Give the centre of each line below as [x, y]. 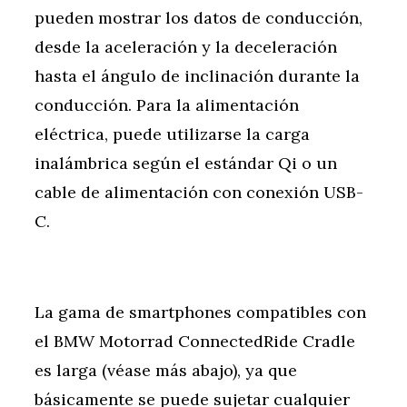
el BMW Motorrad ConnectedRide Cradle [195, 342]
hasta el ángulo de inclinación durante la [197, 76]
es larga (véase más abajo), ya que [166, 371]
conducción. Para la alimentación [167, 105]
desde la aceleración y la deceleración [186, 47]
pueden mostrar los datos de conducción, [199, 18]
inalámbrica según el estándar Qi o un [186, 164]
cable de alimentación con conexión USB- [199, 193]
